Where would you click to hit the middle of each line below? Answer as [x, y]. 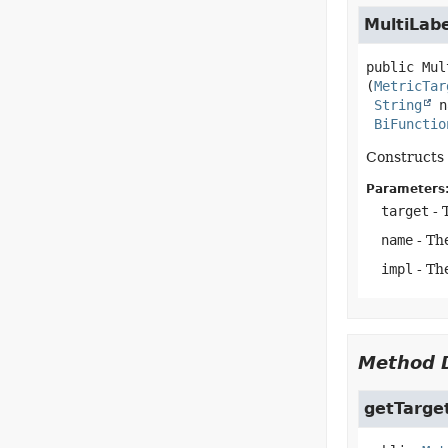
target [404, 211]
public [389, 67]
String [397, 105]
